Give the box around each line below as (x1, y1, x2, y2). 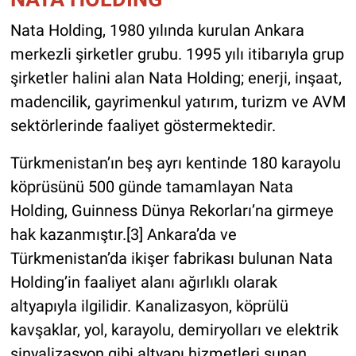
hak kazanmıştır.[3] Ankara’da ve (10, 224, 237, 244)
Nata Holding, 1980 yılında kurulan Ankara (10, 20, 304, 40)
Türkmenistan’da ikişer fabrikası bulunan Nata (10, 248, 333, 268)
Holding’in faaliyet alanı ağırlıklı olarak (10, 272, 277, 292)
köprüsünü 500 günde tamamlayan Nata (10, 176, 293, 196)
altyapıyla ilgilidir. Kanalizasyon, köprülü (10, 296, 288, 315)
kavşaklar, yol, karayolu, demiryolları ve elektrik (10, 319, 339, 339)
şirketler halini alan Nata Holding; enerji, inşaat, (10, 68, 342, 87)
